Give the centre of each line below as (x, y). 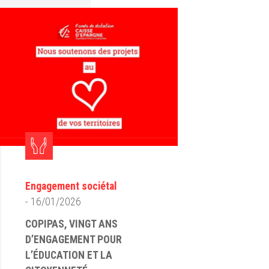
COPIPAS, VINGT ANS (71, 224)
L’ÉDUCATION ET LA (68, 255)
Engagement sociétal (71, 186)
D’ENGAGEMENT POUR (73, 240)
